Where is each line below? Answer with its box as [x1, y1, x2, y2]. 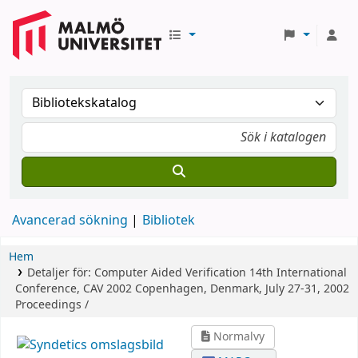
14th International [249, 265, 347, 281]
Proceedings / [15, 296, 89, 313]
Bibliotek [142, 211, 195, 230]
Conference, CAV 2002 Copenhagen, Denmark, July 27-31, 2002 [15, 280, 349, 297]
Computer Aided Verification [93, 265, 246, 281]
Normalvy [210, 328, 265, 345]
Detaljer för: [26, 265, 94, 281]
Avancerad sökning [12, 211, 128, 230]
